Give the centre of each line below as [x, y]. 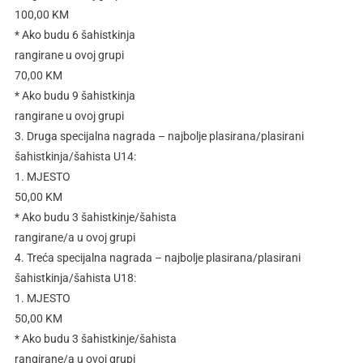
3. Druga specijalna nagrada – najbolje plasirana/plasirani [159, 137]
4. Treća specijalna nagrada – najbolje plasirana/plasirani [157, 258]
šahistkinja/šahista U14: [75, 157]
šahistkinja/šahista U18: [75, 278]
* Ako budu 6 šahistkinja [75, 35]
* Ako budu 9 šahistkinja [75, 96]
